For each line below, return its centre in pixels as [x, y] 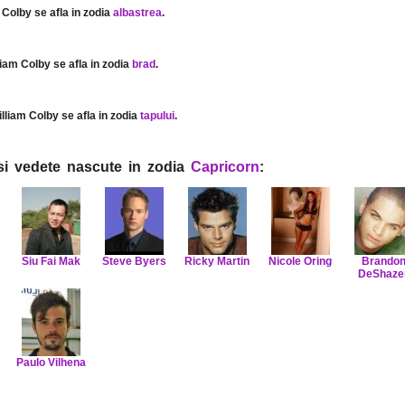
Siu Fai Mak [51, 261]
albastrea [137, 13]
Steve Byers [134, 261]
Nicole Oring [300, 261]
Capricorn [225, 167]
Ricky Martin [217, 261]
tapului [157, 116]
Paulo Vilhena [51, 363]
